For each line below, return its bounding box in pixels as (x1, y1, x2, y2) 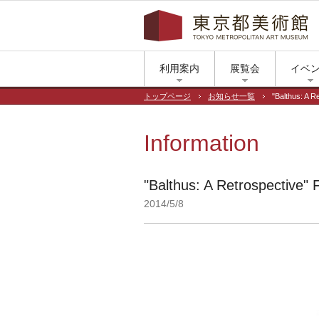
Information (144, 130, 259, 156)
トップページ (144, 92, 191, 100)
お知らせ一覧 (208, 92, 255, 100)
